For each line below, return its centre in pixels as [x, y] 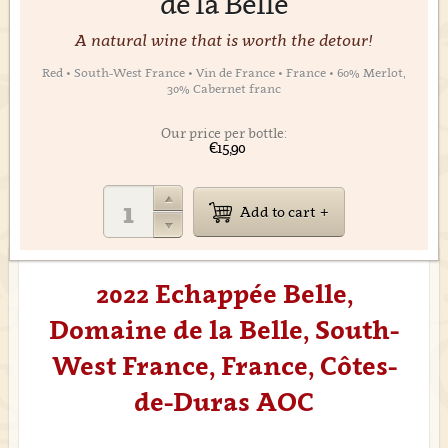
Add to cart [277, 211]
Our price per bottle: [224, 133]
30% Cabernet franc [224, 88]
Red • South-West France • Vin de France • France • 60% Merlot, [224, 72]
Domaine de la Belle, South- [224, 329]
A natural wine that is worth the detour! [224, 40]
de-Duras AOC [224, 401]
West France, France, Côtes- [224, 365]
